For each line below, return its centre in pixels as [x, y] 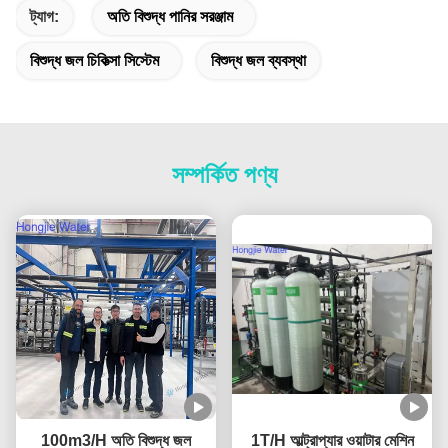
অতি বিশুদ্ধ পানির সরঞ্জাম [170, 16]
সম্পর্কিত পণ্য [224, 174]
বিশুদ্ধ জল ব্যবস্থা [258, 60]
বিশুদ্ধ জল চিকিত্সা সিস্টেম [94, 60]
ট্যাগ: [44, 16]
